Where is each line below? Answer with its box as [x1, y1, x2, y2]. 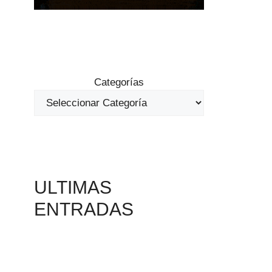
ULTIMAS [34, 177, 112, 198]
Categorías [94, 76, 144, 89]
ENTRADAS [34, 199, 134, 220]
